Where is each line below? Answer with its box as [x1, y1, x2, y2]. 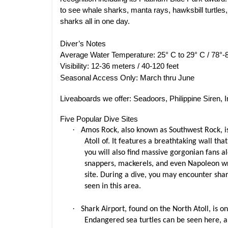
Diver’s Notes [60, 40, 106, 48]
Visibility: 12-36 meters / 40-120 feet [60, 62, 179, 70]
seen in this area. [84, 182, 141, 190]
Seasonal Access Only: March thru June [60, 74, 196, 82]
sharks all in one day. [60, 17, 130, 25]
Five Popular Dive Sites [60, 115, 138, 123]
